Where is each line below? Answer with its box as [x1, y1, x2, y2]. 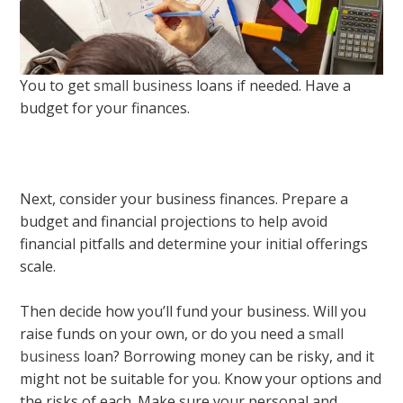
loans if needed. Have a [193, 75, 352, 95]
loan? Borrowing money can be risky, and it [80, 346, 375, 367]
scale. [20, 255, 57, 276]
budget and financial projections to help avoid [20, 210, 328, 231]
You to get [20, 75, 94, 95]
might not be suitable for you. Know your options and [20, 369, 382, 390]
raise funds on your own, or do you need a [20, 324, 309, 345]
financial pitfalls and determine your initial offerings [20, 233, 369, 254]
